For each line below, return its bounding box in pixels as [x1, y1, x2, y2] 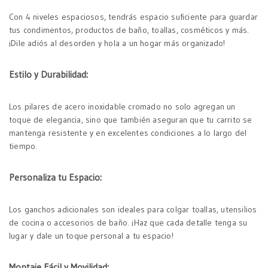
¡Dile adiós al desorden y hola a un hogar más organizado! [9, 38, 226, 48]
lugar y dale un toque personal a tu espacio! [9, 230, 173, 241]
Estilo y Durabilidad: [9, 69, 88, 80]
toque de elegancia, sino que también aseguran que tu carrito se [9, 114, 252, 125]
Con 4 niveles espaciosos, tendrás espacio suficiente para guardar [9, 11, 258, 22]
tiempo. [9, 141, 38, 151]
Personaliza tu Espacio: [9, 172, 102, 183]
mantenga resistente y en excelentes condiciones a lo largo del [9, 127, 247, 138]
